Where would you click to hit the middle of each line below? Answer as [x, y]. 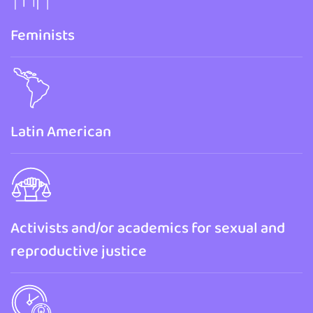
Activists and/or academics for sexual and [148, 227]
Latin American [61, 131]
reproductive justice [79, 250]
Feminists [43, 35]
